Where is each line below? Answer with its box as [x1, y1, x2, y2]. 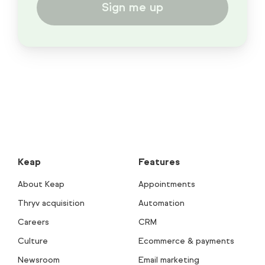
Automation [138, 198, 185, 208]
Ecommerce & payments [138, 235, 234, 246]
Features [138, 156, 180, 167]
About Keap [18, 179, 64, 189]
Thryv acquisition [18, 198, 85, 208]
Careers [18, 216, 49, 227]
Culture [18, 235, 48, 246]
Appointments [138, 179, 195, 189]
